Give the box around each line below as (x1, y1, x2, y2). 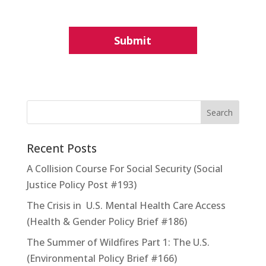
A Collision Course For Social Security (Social (26, 162, 223, 176)
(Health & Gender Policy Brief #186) (26, 215, 187, 229)
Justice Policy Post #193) (26, 178, 137, 192)
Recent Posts (26, 141, 97, 157)
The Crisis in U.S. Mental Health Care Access (26, 199, 226, 213)
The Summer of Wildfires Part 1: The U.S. (26, 236, 210, 249)
